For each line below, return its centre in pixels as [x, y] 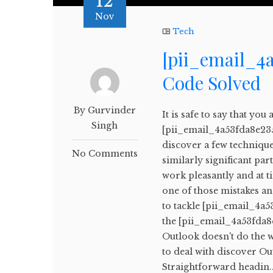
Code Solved [212, 83]
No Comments [105, 153]
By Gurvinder [105, 110]
